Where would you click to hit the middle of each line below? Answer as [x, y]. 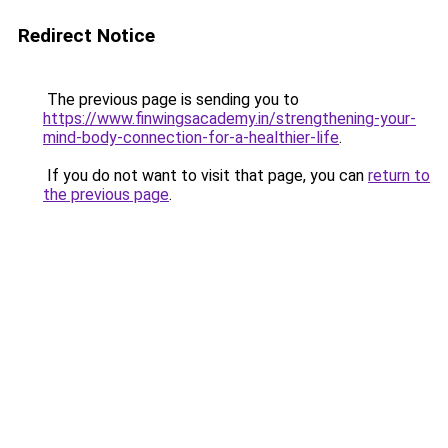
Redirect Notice [86, 35]
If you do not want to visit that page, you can [205, 175]
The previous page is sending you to [171, 99]
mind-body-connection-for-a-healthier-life [191, 137]
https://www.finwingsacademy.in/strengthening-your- [229, 118]
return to [399, 175]
